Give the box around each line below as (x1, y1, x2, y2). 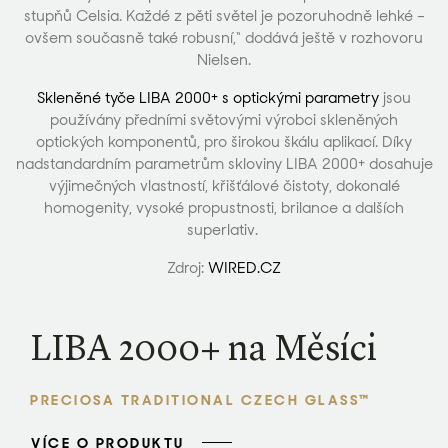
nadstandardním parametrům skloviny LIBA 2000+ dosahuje (15, 154, 433, 174)
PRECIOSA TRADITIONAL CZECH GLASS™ (30, 391, 371, 409)
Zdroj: (167, 258, 208, 278)
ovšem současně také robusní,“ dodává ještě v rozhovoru (25, 28, 423, 48)
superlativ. (186, 220, 262, 240)
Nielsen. (197, 50, 251, 70)
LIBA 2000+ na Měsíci (30, 333, 377, 369)
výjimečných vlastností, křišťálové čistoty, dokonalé (48, 176, 400, 196)
